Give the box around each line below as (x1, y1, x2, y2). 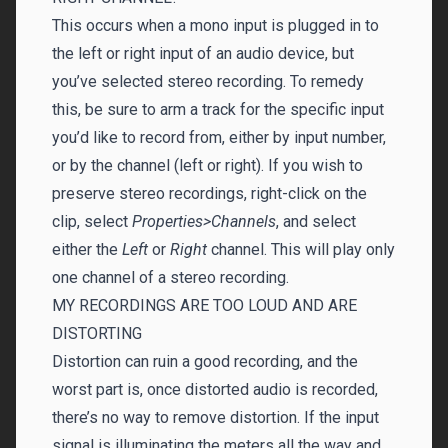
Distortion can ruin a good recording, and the (52, 352, 358, 371)
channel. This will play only (211, 240, 395, 259)
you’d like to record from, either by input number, (52, 128, 386, 147)
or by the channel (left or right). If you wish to (52, 156, 363, 175)
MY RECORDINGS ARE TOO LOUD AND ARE (52, 296, 357, 315)
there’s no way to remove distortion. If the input (52, 408, 379, 427)
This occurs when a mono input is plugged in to (52, 16, 379, 35)
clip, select (52, 212, 132, 231)
